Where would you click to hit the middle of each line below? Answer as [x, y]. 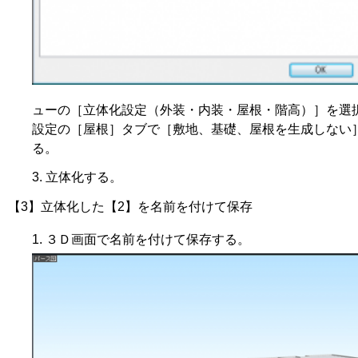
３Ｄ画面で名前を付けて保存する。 [148, 239]
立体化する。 [84, 177]
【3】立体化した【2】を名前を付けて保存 [130, 206]
